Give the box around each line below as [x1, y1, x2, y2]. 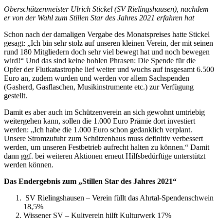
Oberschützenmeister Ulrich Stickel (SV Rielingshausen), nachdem [4, 4, 209, 13]
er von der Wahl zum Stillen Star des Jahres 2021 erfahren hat [4, 13, 194, 22]
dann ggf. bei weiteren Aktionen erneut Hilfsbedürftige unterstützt [4, 151, 205, 160]
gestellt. [4, 91, 27, 100]
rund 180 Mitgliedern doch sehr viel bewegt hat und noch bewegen [4, 47, 210, 56]
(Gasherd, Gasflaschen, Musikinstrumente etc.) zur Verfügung [4, 82, 194, 91]
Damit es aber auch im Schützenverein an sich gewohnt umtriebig [4, 108, 205, 116]
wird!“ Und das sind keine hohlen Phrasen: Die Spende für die [4, 56, 196, 65]
